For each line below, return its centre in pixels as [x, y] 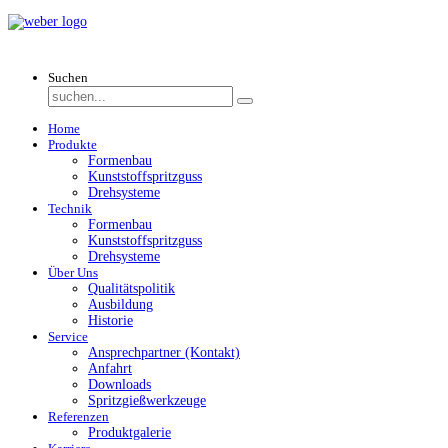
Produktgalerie [129, 432]
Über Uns [73, 272]
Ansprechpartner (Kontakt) [164, 352]
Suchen [68, 77]
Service [68, 336]
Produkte [72, 144]
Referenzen [78, 416]
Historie [110, 320]
